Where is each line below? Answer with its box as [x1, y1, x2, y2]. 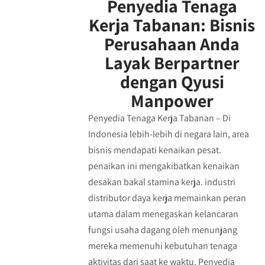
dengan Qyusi [119, 70, 224, 93]
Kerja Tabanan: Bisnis [89, 13, 256, 37]
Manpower [130, 89, 214, 112]
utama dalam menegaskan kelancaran [88, 208, 238, 220]
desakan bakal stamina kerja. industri [88, 176, 235, 188]
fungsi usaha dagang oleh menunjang [88, 224, 237, 236]
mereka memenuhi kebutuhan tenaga [88, 240, 237, 252]
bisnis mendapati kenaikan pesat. [88, 144, 221, 156]
